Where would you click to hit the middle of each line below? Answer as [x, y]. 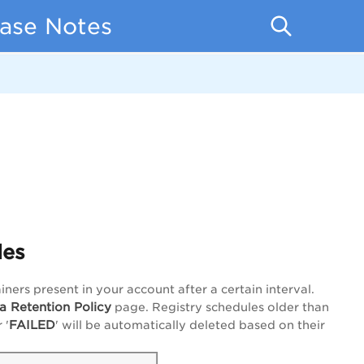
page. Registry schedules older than [220, 307]
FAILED [32, 325]
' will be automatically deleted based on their [190, 325]
